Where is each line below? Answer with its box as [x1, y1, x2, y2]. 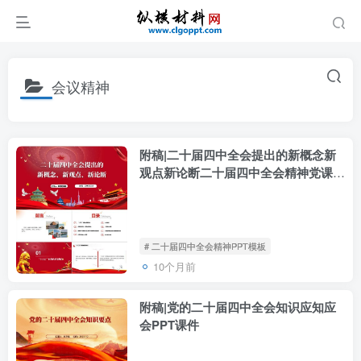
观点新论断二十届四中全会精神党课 [139, 164, 333, 181]
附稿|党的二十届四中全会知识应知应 [139, 297, 336, 316]
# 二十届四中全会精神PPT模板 [144, 239, 266, 252]
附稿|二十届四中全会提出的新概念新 [139, 146, 336, 164]
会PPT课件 [139, 315, 199, 334]
